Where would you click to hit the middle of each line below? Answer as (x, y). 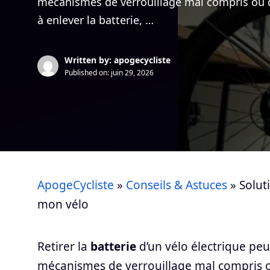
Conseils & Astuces (177, 185)
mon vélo (63, 204)
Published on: (88, 73)
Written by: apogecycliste (118, 60)
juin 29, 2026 (132, 73)
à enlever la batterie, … (96, 20)
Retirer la (64, 246)
